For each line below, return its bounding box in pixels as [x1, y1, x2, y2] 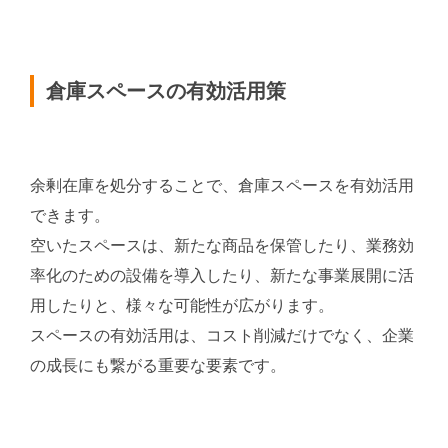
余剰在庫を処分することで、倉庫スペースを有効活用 [30, 176, 414, 194]
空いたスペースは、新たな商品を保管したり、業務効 [30, 236, 414, 254]
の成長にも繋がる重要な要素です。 [30, 356, 286, 374]
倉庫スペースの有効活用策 [46, 80, 286, 103]
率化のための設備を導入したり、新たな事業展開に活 [30, 266, 414, 284]
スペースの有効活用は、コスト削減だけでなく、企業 [30, 326, 414, 344]
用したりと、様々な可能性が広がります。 [30, 296, 334, 314]
